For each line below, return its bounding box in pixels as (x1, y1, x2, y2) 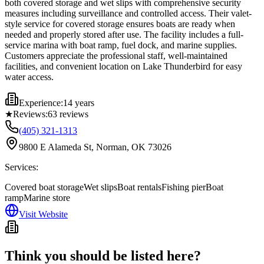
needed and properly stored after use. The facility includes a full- (5, 29, 243, 39)
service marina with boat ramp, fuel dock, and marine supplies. (5, 39, 237, 50)
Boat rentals (117, 181, 161, 192)
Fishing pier (161, 181, 206, 192)
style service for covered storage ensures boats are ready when (5, 18, 235, 29)
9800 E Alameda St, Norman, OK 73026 (19, 141, 171, 152)
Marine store (24, 192, 70, 203)
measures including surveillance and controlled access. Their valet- (5, 8, 252, 18)
